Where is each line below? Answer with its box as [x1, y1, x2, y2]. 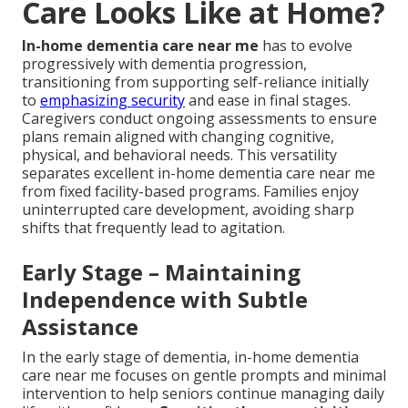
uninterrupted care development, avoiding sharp [22, 199, 354, 220]
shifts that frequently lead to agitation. [22, 218, 285, 239]
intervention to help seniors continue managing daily [22, 383, 384, 404]
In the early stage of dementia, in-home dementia [22, 347, 359, 368]
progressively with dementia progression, [22, 54, 307, 75]
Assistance [22, 311, 138, 342]
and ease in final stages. [185, 90, 351, 111]
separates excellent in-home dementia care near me [22, 163, 375, 184]
